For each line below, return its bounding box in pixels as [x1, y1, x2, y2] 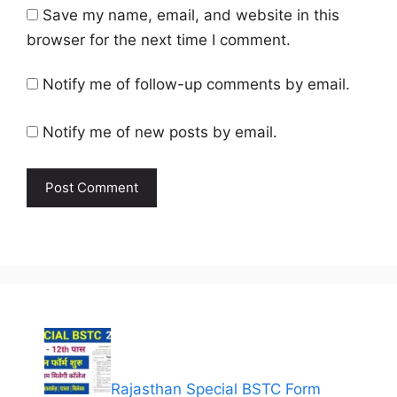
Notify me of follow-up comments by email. [43, 75, 350, 93]
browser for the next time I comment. [27, 30, 291, 49]
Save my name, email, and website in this [43, 5, 339, 24]
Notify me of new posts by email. [43, 122, 277, 141]
